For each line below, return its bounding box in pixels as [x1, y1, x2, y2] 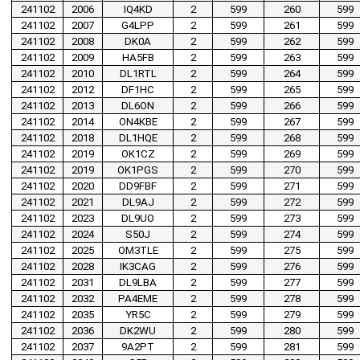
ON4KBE [118, 116, 157, 129]
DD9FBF [119, 180, 157, 193]
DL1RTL [119, 67, 157, 80]
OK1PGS [117, 164, 158, 177]
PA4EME [118, 292, 157, 305]
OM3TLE [117, 244, 158, 257]
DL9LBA [119, 276, 157, 289]
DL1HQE [118, 132, 157, 145]
